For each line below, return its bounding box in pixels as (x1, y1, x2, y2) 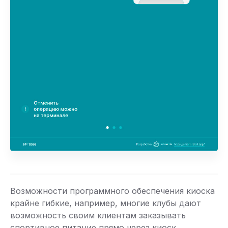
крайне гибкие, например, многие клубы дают (10, 198, 201, 209)
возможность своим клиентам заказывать (10, 210, 186, 221)
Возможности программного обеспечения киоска (10, 186, 215, 196)
